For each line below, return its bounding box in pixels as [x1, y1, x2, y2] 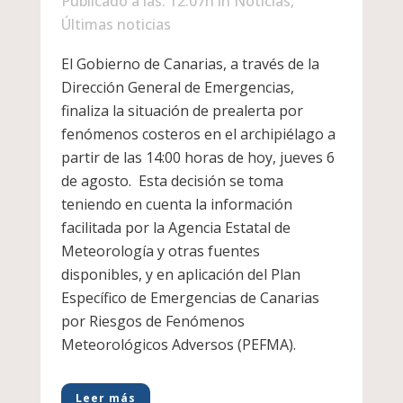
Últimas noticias [60, 14, 171, 35]
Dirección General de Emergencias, [60, 77, 294, 98]
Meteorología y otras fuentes [60, 241, 260, 262]
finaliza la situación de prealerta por [60, 101, 303, 121]
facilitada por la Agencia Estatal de [60, 218, 291, 238]
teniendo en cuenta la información [60, 194, 292, 215]
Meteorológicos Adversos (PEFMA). [60, 335, 296, 355]
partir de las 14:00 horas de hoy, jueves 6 [60, 148, 335, 168]
